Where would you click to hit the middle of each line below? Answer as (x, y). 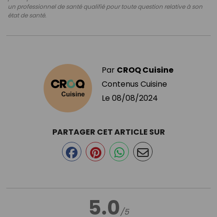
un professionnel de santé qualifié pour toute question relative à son (105, 7)
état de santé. (27, 15)
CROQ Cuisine (145, 70)
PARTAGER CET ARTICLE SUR (108, 132)
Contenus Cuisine (134, 84)
